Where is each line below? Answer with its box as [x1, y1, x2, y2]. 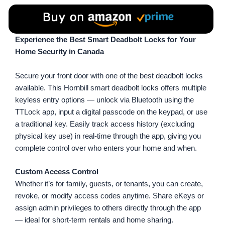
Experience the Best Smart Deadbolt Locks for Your [15, 36, 196, 44]
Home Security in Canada [15, 48, 104, 56]
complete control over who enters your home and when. [15, 144, 197, 152]
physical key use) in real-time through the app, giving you [15, 132, 201, 140]
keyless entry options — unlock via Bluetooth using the [15, 95, 194, 104]
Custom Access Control [15, 168, 98, 176]
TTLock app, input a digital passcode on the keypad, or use [15, 107, 207, 116]
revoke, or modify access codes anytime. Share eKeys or [15, 192, 204, 200]
